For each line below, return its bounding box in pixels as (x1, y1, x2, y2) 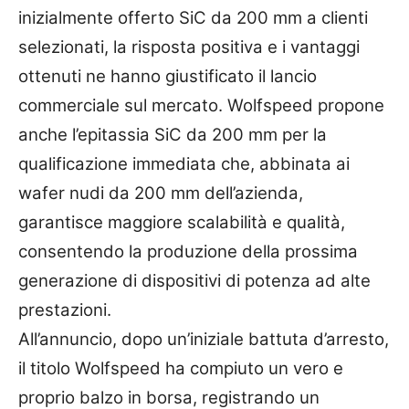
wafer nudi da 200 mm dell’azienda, (18, 182, 303, 204)
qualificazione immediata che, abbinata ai (18, 152, 350, 174)
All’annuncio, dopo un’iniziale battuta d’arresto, (18, 328, 389, 350)
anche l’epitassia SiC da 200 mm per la (18, 123, 327, 145)
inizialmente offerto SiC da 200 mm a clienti (18, 6, 368, 28)
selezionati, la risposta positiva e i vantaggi (18, 36, 360, 58)
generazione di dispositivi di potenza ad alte (18, 269, 371, 291)
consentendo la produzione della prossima (18, 240, 358, 262)
